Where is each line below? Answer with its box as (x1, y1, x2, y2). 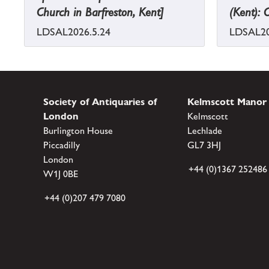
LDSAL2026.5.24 (37, 26, 110, 38)
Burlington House (43, 125, 113, 137)
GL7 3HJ (187, 139, 221, 151)
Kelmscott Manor (187, 96, 267, 108)
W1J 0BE (43, 168, 78, 180)
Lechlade (187, 125, 222, 137)
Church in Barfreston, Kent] (37, 5, 164, 20)
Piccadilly (43, 139, 80, 151)
